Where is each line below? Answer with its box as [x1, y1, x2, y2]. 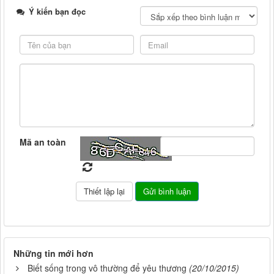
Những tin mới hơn [13, 247, 94, 260]
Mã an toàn [20, 136, 66, 149]
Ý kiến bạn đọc [26, 6, 86, 18]
